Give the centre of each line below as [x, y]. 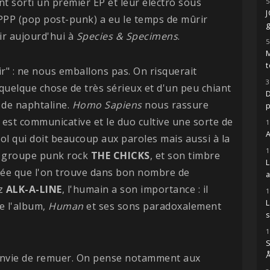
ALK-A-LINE [34, 189]
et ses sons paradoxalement [154, 206]
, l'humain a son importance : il [135, 189]
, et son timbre [185, 155]
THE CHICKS [120, 155]
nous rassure [175, 105]
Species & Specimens [127, 36]
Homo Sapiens [107, 105]
